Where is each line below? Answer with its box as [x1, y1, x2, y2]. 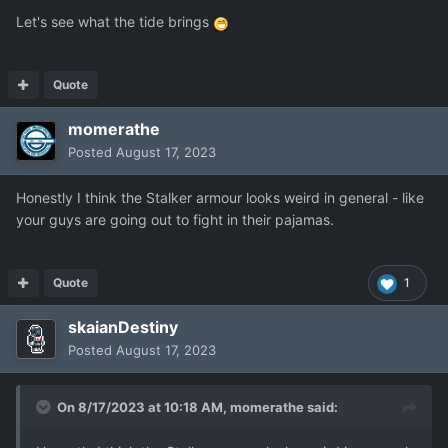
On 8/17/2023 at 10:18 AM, [57, 399, 230, 416]
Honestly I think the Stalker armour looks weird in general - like [16, 189, 424, 207]
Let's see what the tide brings [16, 13, 213, 31]
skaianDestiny [68, 317, 178, 338]
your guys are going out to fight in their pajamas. [16, 211, 338, 229]
